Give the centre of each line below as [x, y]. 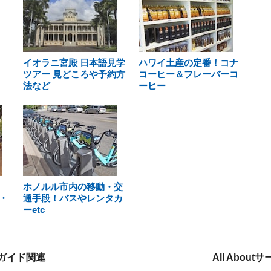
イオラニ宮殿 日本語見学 [74, 63]
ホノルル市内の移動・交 [73, 187]
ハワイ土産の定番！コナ [188, 63]
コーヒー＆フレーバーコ [188, 74]
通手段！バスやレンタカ [73, 198]
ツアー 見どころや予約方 [74, 74]
